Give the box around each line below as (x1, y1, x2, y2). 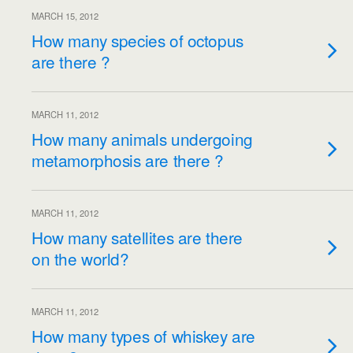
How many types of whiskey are (32, 324, 255, 347)
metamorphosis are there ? (32, 148, 224, 172)
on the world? (32, 247, 129, 270)
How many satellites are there (32, 225, 243, 249)
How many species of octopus (32, 28, 243, 52)
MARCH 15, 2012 (32, 9, 98, 22)
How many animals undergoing (32, 127, 253, 150)
